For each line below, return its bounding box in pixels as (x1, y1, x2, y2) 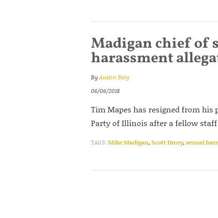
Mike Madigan (108, 138, 148, 146)
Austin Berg (99, 73, 129, 81)
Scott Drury (151, 138, 183, 146)
